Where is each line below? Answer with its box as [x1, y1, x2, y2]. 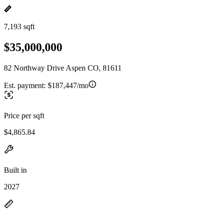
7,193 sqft [4, 22, 35, 31]
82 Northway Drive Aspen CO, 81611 [4, 63, 122, 72]
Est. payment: [4, 81, 48, 90]
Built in [4, 165, 27, 174]
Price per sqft [4, 111, 44, 120]
